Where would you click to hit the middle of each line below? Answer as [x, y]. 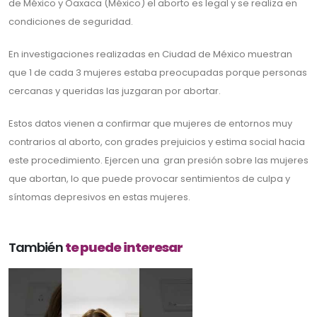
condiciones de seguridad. [71, 22]
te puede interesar [124, 248]
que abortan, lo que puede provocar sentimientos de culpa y [149, 179]
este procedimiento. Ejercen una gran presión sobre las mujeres [158, 161]
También [37, 248]
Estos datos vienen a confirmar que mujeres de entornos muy [150, 124]
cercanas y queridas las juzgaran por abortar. [117, 91]
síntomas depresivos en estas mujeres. [99, 197]
